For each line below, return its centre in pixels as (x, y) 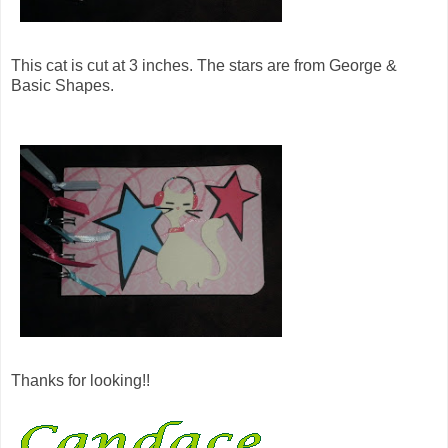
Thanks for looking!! (80, 380)
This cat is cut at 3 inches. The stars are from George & (204, 65)
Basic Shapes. (62, 85)
